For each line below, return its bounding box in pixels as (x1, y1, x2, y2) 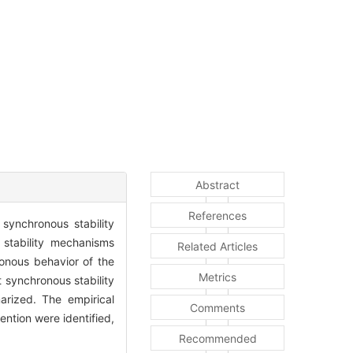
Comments (190, 300, 245, 314)
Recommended (178, 331, 257, 345)
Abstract (195, 177, 240, 191)
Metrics (199, 269, 236, 284)
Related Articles (177, 239, 258, 253)
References (188, 208, 247, 222)
